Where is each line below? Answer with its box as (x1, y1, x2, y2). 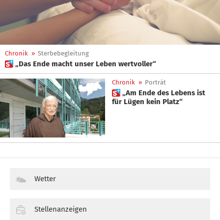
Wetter (34, 174, 56, 184)
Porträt (145, 79, 166, 86)
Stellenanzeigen (34, 205, 87, 214)
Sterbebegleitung (38, 50, 89, 57)
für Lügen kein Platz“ (112, 97, 183, 106)
